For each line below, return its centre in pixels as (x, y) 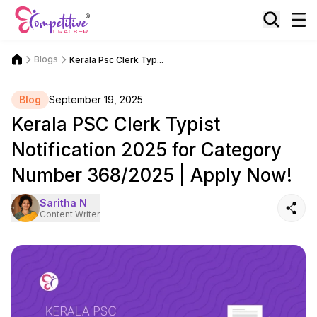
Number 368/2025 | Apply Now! (152, 175)
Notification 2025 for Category (146, 150)
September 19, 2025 (96, 99)
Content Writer (70, 214)
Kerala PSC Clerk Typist (116, 124)
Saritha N (63, 203)
